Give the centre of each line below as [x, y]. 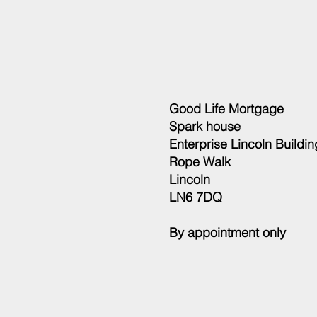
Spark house [205, 126]
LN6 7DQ [196, 197]
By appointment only [227, 232]
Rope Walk [200, 162]
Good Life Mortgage [226, 109]
